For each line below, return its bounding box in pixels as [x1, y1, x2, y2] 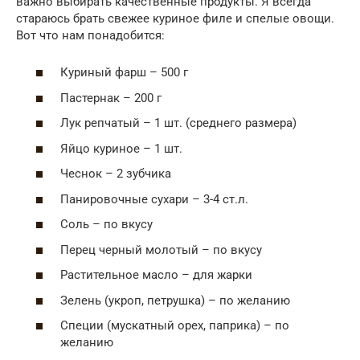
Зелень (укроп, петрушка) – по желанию [60, 292, 290, 308]
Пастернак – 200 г [60, 90, 162, 105]
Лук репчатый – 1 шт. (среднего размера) [60, 116, 297, 131]
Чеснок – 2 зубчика [60, 166, 171, 182]
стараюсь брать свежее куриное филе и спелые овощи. [16, 10, 334, 26]
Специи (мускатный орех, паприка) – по [60, 318, 289, 333]
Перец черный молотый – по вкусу [60, 242, 262, 257]
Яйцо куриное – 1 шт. [60, 141, 182, 156]
